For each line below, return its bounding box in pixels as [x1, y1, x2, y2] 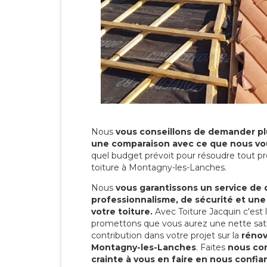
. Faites [196, 241, 228, 253]
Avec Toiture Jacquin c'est [155, 206, 263, 217]
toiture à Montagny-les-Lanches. [91, 162, 226, 173]
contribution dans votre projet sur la [91, 229, 241, 241]
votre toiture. [91, 206, 153, 217]
